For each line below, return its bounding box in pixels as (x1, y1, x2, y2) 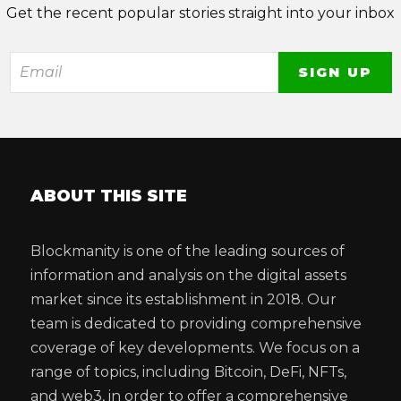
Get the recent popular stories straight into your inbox (6, 4, 395, 22)
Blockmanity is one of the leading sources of (30, 243, 346, 260)
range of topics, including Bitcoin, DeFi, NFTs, (30, 363, 347, 381)
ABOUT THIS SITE (30, 186, 188, 207)
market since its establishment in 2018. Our (30, 291, 337, 309)
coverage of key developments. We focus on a (30, 339, 361, 357)
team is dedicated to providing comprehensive (30, 315, 363, 333)
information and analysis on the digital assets (30, 267, 347, 285)
